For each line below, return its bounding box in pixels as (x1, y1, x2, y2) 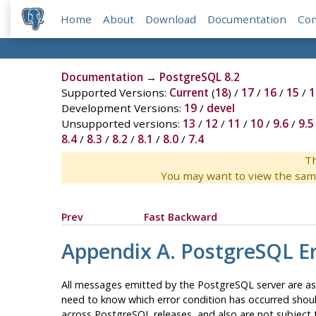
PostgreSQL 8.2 (159, 70, 240, 85)
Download (145, 12, 197, 27)
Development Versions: (61, 101, 184, 116)
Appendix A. (61, 237, 181, 265)
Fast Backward (143, 210, 217, 224)
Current (169, 85, 209, 100)
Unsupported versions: (61, 116, 183, 131)
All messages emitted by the (61, 277, 197, 291)
